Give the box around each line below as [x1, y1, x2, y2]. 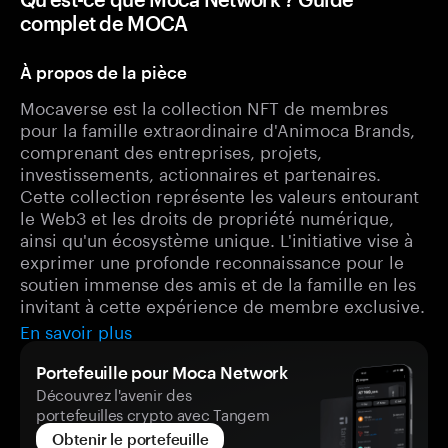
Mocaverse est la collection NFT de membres [20, 93, 388, 119]
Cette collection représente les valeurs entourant [20, 181, 419, 207]
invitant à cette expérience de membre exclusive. [20, 291, 425, 317]
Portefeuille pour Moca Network [36, 362, 288, 382]
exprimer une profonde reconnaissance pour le [20, 247, 404, 273]
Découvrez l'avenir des [36, 381, 192, 405]
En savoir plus [20, 317, 132, 343]
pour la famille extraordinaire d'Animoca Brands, [20, 115, 415, 141]
